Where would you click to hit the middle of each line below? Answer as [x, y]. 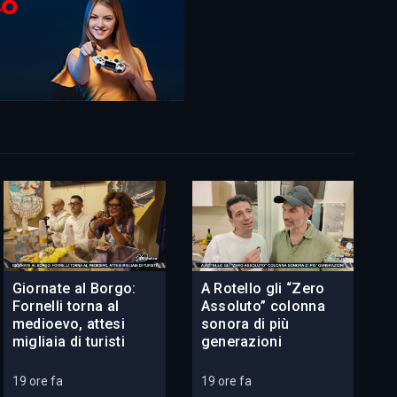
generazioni [241, 342]
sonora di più [245, 324]
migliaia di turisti [68, 342]
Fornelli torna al [66, 307]
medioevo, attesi [68, 324]
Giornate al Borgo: [74, 289]
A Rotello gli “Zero [263, 289]
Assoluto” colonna [263, 307]
